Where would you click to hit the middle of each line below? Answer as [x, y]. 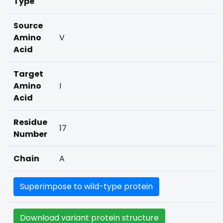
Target [28, 74]
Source [28, 26]
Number [30, 134]
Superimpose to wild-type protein [86, 186]
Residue [30, 122]
